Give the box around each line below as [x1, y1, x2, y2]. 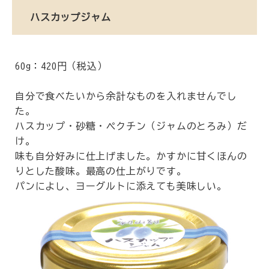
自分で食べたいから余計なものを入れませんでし [15, 91, 237, 101]
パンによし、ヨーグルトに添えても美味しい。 [15, 181, 227, 191]
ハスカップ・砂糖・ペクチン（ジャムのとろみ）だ [15, 121, 247, 131]
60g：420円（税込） [15, 61, 107, 71]
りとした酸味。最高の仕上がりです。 [15, 166, 187, 176]
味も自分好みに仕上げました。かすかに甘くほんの [15, 151, 247, 161]
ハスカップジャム [30, 12, 111, 22]
